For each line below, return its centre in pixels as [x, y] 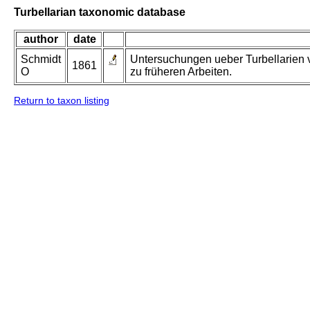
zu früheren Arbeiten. [181, 72]
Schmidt [41, 60]
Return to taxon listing [62, 101]
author [41, 39]
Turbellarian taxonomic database [100, 12]
